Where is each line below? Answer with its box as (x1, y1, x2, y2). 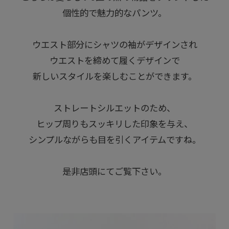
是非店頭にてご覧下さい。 (62, 166, 167, 177)
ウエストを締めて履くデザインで (49, 55, 180, 66)
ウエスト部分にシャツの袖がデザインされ (32, 39, 197, 50)
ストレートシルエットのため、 (54, 103, 175, 113)
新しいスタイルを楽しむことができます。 (32, 71, 197, 82)
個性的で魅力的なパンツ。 (62, 8, 167, 18)
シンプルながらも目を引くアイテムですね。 (28, 134, 201, 145)
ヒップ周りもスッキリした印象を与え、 (36, 119, 193, 129)
